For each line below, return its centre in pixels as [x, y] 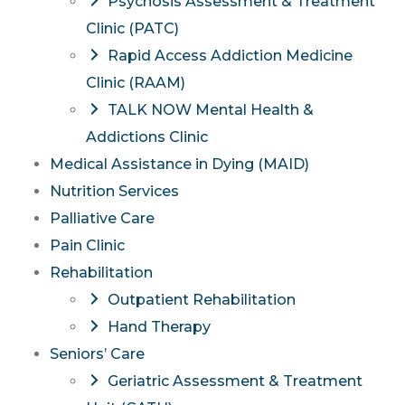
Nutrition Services [114, 192]
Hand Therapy [159, 327]
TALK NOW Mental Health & [210, 110]
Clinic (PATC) [132, 29]
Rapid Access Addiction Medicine [230, 56]
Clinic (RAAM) [136, 83]
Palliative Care [102, 219]
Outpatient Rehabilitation [201, 300]
